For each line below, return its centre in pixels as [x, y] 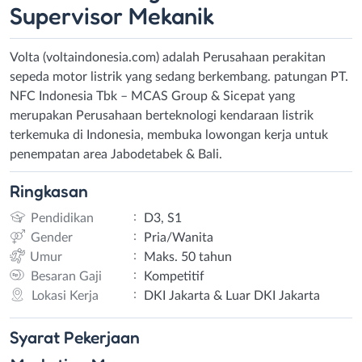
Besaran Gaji [66, 276]
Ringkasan [49, 191]
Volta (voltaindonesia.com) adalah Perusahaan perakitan [168, 57]
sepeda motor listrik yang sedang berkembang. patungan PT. [179, 76]
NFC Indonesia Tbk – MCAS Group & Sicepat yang [152, 96]
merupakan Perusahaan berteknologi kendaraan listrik [162, 115]
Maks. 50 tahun [187, 257]
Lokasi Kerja [65, 295]
